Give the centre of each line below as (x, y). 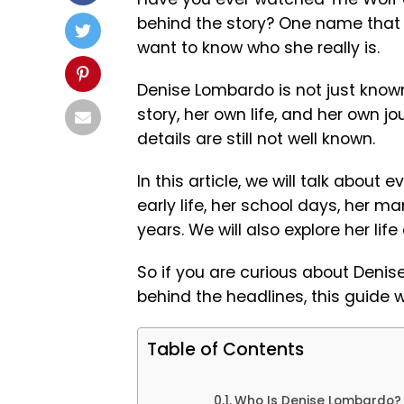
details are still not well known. (256, 139)
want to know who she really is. (258, 48)
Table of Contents (225, 349)
